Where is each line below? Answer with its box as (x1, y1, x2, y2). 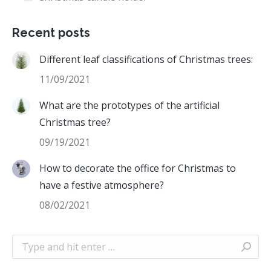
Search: (11, 236, 44, 250)
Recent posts (12, 25, 90, 41)
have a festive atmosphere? (39, 178, 164, 192)
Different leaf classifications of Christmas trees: (39, 53, 253, 67)
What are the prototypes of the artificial (39, 99, 220, 113)
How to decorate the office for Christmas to (39, 162, 236, 175)
